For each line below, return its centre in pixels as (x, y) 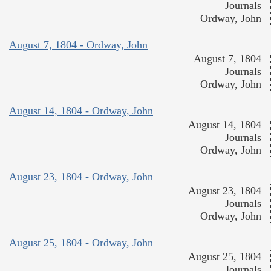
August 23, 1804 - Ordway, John (81, 177)
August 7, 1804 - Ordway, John (78, 45)
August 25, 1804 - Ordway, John (81, 243)
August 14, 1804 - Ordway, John (81, 111)
